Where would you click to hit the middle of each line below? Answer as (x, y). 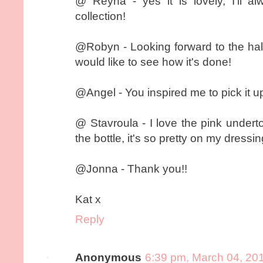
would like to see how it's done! (153, 62)
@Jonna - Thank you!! (131, 168)
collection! (100, 16)
